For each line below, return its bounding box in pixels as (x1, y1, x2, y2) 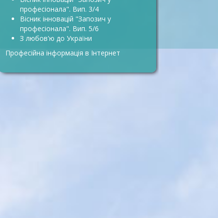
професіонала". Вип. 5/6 (20, 24, 99, 33)
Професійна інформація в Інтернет (5, 48, 120, 57)
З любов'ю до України (20, 34, 92, 43)
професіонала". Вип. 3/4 (20, 4, 99, 14)
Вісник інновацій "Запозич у (20, 14, 111, 23)
